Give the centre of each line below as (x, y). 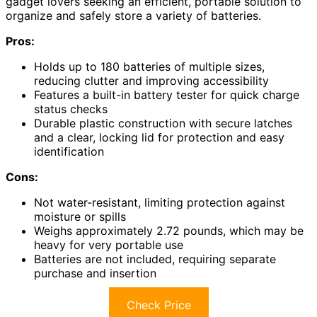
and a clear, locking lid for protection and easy (159, 138)
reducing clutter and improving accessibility (151, 81)
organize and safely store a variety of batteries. (133, 16)
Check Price (158, 305)
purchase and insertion (95, 273)
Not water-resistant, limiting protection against (160, 203)
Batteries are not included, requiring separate (155, 259)
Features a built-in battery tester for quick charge (167, 95)
